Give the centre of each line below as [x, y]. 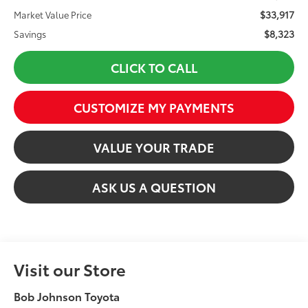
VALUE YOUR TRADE [154, 147]
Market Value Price [53, 15]
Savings [30, 34]
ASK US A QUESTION [154, 187]
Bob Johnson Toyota [67, 296]
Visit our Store [70, 269]
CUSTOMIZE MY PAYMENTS [154, 108]
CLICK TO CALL [154, 68]
